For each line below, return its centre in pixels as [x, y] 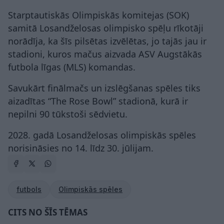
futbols [29, 189]
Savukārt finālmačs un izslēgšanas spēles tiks [104, 88]
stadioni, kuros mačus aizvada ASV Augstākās [105, 54]
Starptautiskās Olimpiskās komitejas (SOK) [98, 15]
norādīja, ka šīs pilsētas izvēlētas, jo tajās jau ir [107, 41]
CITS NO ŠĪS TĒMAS [48, 212]
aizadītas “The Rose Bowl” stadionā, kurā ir [98, 101]
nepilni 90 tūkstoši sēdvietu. [68, 114]
